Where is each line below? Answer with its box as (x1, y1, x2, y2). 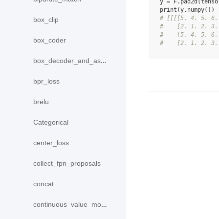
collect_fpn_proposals (33, 159, 101, 168)
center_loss (33, 139, 69, 147)
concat (33, 180, 54, 188)
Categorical (33, 118, 68, 127)
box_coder (33, 36, 66, 44)
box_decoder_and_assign (33, 57, 101, 65)
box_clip (33, 16, 59, 24)
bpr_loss (33, 77, 60, 86)
